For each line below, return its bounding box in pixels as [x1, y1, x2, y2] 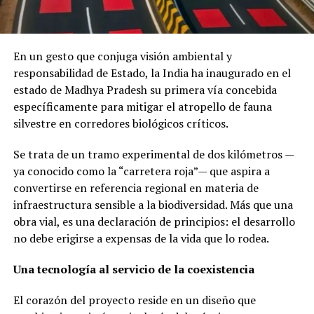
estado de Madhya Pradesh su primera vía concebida [13, 82, 277, 98]
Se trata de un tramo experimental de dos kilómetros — [13, 146, 294, 163]
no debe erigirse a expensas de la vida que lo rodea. [13, 231, 269, 247]
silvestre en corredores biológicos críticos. [13, 116, 228, 132]
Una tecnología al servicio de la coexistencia [13, 261, 254, 278]
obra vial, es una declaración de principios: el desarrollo [13, 214, 295, 230]
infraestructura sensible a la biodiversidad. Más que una [13, 197, 293, 213]
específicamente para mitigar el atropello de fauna [13, 99, 272, 115]
